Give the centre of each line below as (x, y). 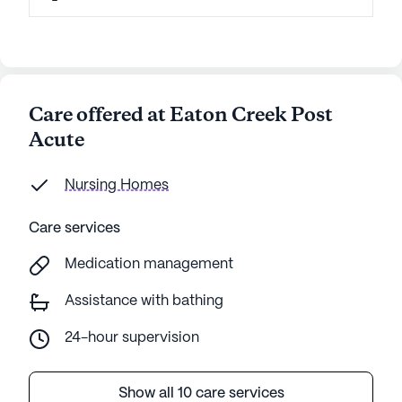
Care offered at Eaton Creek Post (181, 116)
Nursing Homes (117, 186)
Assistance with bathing (144, 301)
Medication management (149, 265)
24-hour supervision (132, 338)
